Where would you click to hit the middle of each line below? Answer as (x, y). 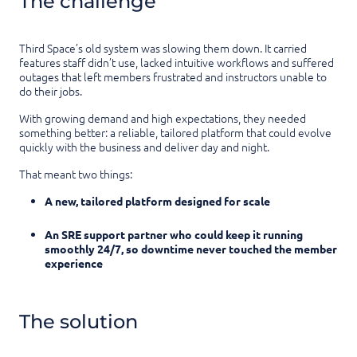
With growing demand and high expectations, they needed (163, 118)
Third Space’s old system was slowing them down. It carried (163, 48)
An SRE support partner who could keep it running (174, 235)
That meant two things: (76, 174)
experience (74, 263)
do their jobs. (51, 91)
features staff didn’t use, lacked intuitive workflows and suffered (177, 63)
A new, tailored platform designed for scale (157, 201)
